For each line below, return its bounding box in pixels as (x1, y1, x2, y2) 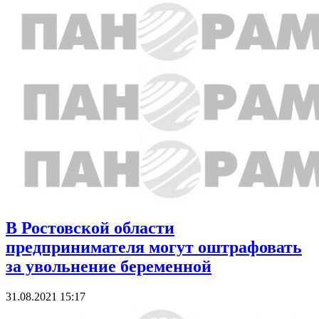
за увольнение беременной (6, 256, 211, 276)
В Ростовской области (6, 218, 174, 237)
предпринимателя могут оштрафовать (6, 237, 302, 256)
